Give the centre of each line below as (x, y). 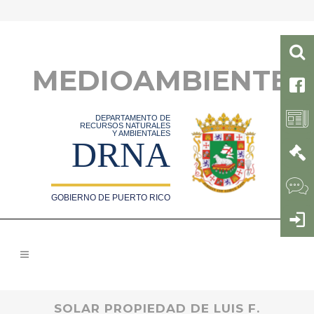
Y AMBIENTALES (142, 133)
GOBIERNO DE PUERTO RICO (111, 198)
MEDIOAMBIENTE (161, 80)
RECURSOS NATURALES (125, 125)
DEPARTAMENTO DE (133, 118)
